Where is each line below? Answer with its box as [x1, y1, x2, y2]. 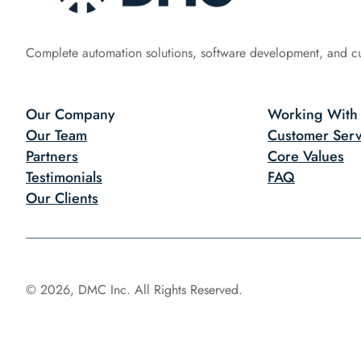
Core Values [268, 146, 344, 168]
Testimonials [26, 167, 102, 189]
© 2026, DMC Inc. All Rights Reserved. [26, 280, 243, 300]
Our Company [26, 104, 115, 126]
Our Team [26, 125, 87, 147]
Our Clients [26, 188, 98, 210]
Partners [26, 146, 78, 168]
